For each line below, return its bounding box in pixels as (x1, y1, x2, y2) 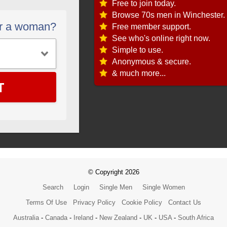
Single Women (142, 183, 185, 191)
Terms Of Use (26, 198, 67, 206)
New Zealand (99, 213, 137, 221)
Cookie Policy (122, 198, 162, 206)
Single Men (99, 183, 132, 191)
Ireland (73, 213, 93, 221)
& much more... (112, 69, 166, 78)
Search (42, 183, 63, 191)
